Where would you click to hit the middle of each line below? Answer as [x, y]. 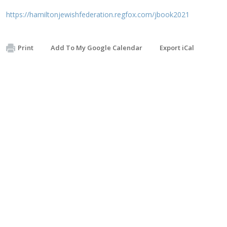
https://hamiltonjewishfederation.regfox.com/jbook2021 [98, 14]
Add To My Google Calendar [97, 47]
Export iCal [177, 47]
